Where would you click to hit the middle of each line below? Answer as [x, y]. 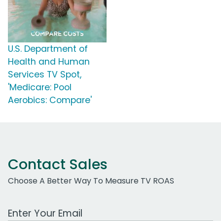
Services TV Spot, [45, 75]
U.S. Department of [48, 49]
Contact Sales [58, 165]
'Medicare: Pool [40, 88]
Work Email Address [46, 208]
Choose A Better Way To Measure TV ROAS [91, 181]
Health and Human [49, 62]
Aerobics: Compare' [50, 100]
